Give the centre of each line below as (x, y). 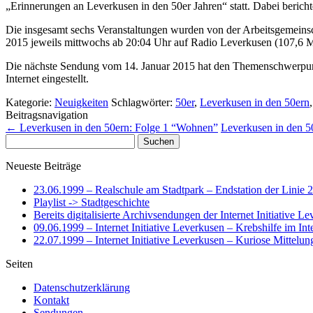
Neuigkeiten (81, 102)
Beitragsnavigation (47, 115)
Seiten (19, 263)
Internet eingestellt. (47, 78)
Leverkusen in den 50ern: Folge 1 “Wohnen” (117, 127)
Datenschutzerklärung (82, 287)
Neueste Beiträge (43, 166)
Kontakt (51, 300)
